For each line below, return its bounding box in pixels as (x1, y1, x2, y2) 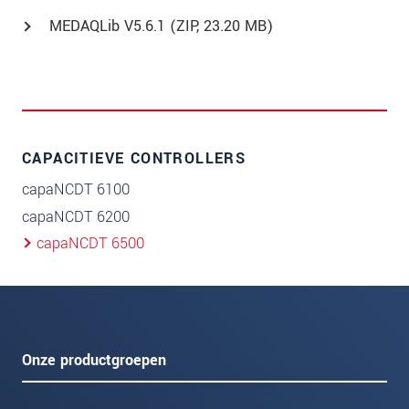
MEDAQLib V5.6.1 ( (49, 16, 176, 37)
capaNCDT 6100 (22, 179, 130, 201)
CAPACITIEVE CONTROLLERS (22, 148, 246, 170)
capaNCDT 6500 (37, 233, 144, 255)
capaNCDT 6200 (22, 205, 130, 227)
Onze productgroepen (22, 350, 166, 372)
